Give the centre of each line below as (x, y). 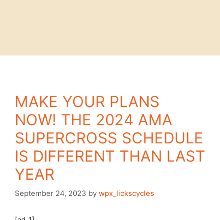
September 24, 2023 (51, 193)
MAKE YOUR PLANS (87, 101)
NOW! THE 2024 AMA (94, 119)
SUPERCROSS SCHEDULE (109, 137)
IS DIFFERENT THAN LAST (110, 156)
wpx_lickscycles (126, 193)
